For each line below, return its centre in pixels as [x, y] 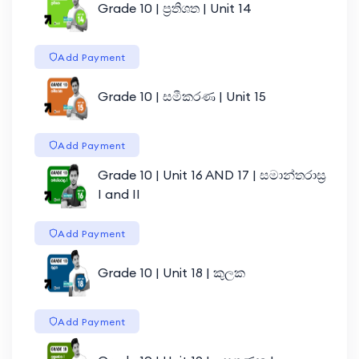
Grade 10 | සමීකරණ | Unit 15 [182, 96]
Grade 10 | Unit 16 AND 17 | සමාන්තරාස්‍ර [212, 174]
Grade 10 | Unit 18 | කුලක [171, 272]
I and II [119, 194]
